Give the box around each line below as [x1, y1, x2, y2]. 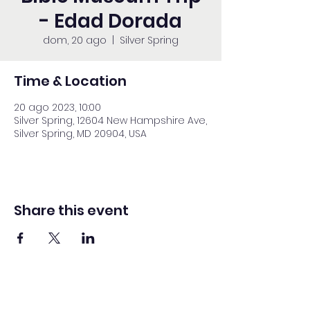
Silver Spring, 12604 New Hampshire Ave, [14, 113, 207, 127]
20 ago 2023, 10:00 [14, 100, 101, 114]
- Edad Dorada [39, 8, 182, 35]
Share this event [14, 201, 129, 220]
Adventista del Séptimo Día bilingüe [12, 293, 209, 308]
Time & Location [14, 71, 127, 91]
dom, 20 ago [43, 33, 107, 47]
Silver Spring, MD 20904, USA [14, 127, 147, 140]
